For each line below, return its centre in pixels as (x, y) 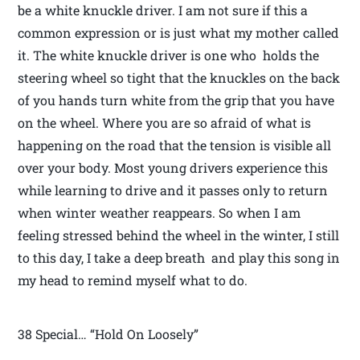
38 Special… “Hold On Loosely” (108, 334)
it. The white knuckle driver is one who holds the (169, 55)
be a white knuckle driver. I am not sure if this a (163, 10)
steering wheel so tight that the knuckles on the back (179, 78)
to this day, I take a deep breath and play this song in (179, 258)
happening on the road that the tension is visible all (175, 145)
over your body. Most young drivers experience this (173, 168)
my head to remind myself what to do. (133, 280)
